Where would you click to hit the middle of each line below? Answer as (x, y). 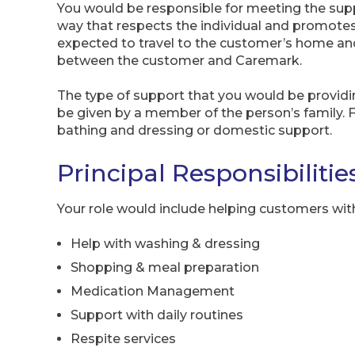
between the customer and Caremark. (179, 60)
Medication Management (153, 292)
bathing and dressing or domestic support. (195, 131)
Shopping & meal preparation (165, 268)
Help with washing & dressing (165, 244)
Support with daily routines (157, 315)
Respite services (123, 339)
